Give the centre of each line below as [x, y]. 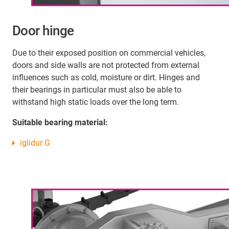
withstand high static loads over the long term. [96, 102]
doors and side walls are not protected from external [106, 65]
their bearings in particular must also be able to [97, 89]
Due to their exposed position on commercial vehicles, [109, 53]
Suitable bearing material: [60, 122]
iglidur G [35, 143]
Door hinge [43, 30]
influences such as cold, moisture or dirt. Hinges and [106, 77]
